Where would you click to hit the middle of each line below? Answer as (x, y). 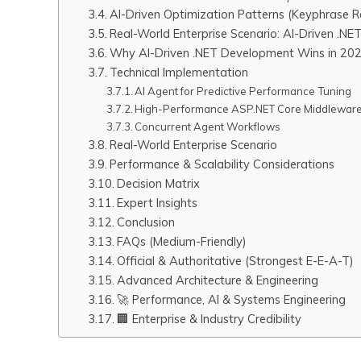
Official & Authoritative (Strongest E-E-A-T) (235, 261)
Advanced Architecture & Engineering (217, 280)
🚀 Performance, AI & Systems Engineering (231, 299)
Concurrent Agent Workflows (208, 127)
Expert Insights (157, 203)
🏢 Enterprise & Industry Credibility (209, 319)
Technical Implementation (178, 72)
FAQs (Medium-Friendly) (181, 241)
